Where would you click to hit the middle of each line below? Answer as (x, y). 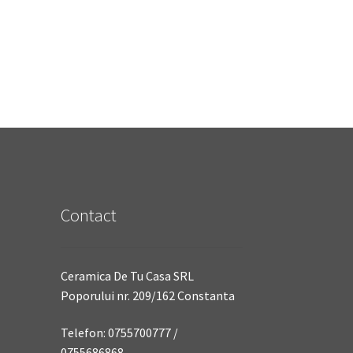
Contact (88, 216)
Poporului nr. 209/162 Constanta (147, 295)
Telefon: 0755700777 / (119, 333)
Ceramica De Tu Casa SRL (127, 275)
